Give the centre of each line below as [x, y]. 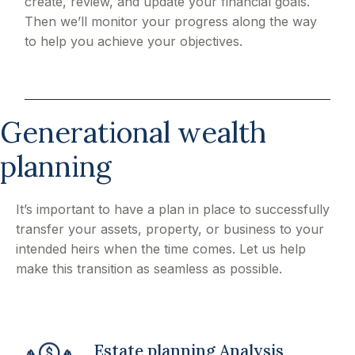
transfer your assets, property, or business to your [170, 229]
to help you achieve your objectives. [134, 41]
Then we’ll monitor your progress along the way [171, 21]
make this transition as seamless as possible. [149, 268]
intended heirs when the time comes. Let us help [161, 248]
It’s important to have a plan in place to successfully [173, 209]
